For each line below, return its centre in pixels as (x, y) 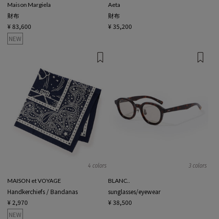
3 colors (198, 165)
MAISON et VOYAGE (34, 180)
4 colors (97, 165)
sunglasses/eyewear (134, 191)
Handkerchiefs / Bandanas (43, 191)
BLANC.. (119, 180)
